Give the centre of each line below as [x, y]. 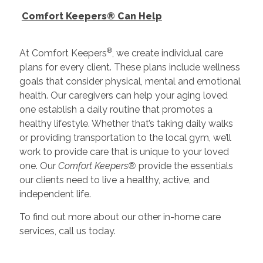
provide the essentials [184, 166]
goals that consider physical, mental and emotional [130, 81]
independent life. [55, 194]
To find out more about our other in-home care [120, 217]
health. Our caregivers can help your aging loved [123, 95]
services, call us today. [67, 231]
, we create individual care [167, 53]
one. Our [38, 166]
